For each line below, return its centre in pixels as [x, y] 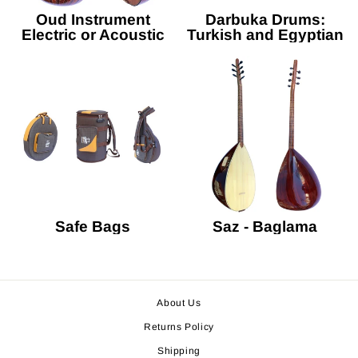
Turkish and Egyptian [265, 35]
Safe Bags [93, 226]
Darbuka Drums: [265, 20]
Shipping [179, 350]
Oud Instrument [93, 20]
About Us [179, 302]
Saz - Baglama [265, 226]
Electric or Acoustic [93, 35]
